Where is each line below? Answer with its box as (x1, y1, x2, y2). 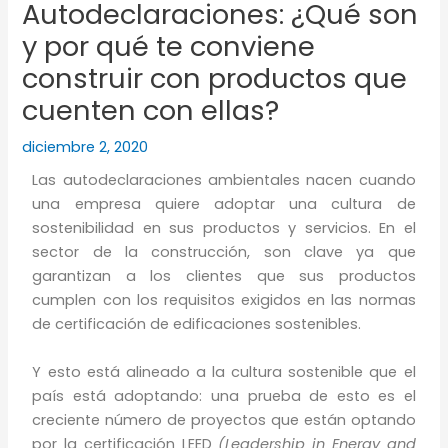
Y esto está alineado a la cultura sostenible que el (32, 361, 416, 382)
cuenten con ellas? (22, 91, 280, 131)
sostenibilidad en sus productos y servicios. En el (32, 218, 416, 239)
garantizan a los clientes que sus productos (32, 266, 416, 287)
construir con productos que (22, 59, 408, 99)
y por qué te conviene (22, 27, 316, 67)
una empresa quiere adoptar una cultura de (32, 194, 416, 215)
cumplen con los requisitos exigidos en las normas (32, 290, 416, 311)
